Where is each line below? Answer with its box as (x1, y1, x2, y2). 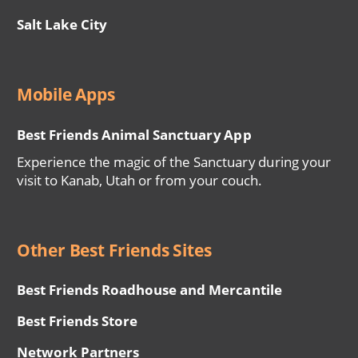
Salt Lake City (16, 15, 108, 34)
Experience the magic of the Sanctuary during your (16, 152, 331, 171)
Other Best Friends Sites (16, 238, 212, 261)
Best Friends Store (16, 312, 138, 331)
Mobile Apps (16, 83, 115, 106)
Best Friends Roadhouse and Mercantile (16, 280, 282, 300)
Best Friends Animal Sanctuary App (16, 125, 252, 144)
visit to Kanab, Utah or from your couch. (16, 170, 263, 189)
